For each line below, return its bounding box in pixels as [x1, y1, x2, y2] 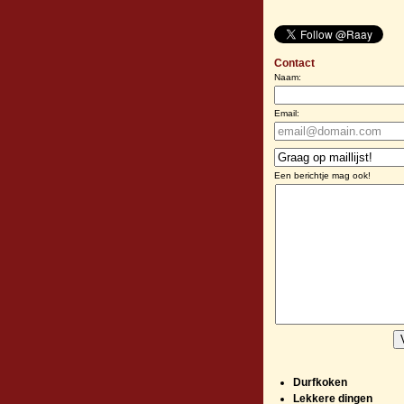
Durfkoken [292, 375, 347, 389]
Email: [274, 107, 299, 118]
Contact [274, 56, 315, 69]
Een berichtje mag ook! [274, 170, 371, 180]
